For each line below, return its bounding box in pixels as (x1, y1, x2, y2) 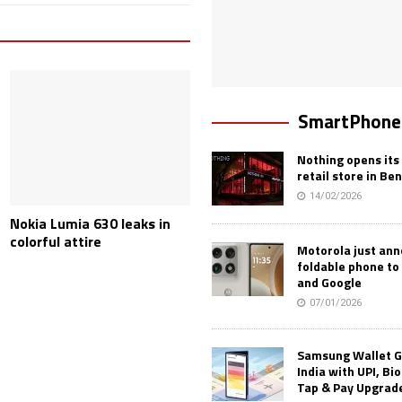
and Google (297, 273, 363, 292)
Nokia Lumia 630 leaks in (10, 213, 171, 235)
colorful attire (10, 231, 102, 253)
